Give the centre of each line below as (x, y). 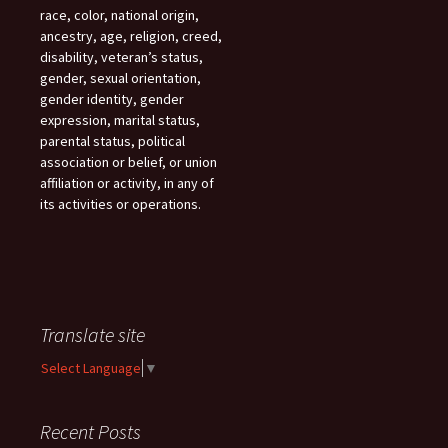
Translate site (92, 334)
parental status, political (112, 140)
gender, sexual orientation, (120, 77)
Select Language (91, 367)
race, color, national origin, (119, 14)
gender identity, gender (112, 98)
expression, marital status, (120, 119)
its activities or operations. (120, 203)
